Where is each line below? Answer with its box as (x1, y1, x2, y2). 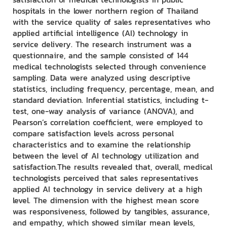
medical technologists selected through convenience (13, 60, 206, 73)
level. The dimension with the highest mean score (13, 194, 199, 207)
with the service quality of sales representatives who (13, 16, 210, 28)
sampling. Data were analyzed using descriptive (13, 71, 191, 84)
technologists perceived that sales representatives (13, 172, 198, 184)
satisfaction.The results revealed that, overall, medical (13, 161, 212, 173)
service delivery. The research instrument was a (13, 38, 192, 51)
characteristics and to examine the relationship (13, 138, 191, 151)
